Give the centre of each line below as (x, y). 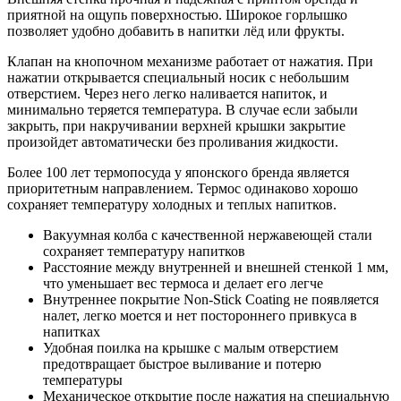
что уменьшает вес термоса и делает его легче (183, 283)
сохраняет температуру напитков (144, 251)
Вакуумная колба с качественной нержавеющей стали (208, 235)
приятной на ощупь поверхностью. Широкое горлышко (177, 14)
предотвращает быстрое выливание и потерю (182, 363)
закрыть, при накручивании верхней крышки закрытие (176, 125)
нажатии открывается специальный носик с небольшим (178, 77)
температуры (83, 380)
